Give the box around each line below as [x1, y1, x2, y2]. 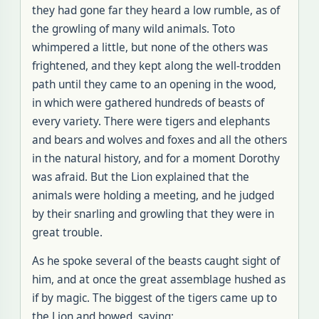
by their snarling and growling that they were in [32, 206, 274, 221]
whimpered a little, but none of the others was [32, 40, 268, 55]
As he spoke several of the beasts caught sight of [32, 253, 280, 268]
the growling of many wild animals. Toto [32, 21, 235, 36]
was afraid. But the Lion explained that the [32, 169, 249, 184]
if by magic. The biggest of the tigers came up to [32, 291, 277, 305]
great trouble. [32, 225, 103, 240]
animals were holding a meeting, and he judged [32, 188, 274, 203]
